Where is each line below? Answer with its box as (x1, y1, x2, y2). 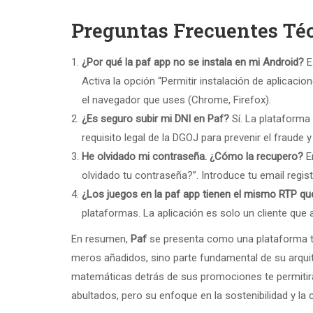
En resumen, (71, 233, 131, 245)
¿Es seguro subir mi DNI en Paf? (82, 112, 229, 125)
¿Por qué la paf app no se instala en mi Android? (82, 56, 304, 68)
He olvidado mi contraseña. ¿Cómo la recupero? (82, 150, 303, 163)
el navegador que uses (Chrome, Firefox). (82, 94, 271, 106)
